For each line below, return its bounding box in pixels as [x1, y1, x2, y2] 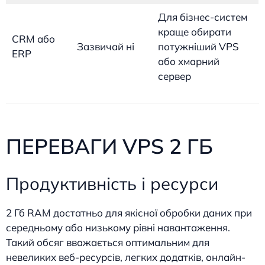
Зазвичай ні [76, 40, 134, 53]
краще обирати [157, 25, 231, 38]
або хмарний [157, 54, 219, 67]
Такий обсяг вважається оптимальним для [6, 236, 209, 249]
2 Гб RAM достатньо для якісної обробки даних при [6, 206, 252, 219]
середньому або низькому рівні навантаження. [6, 221, 230, 234]
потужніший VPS [157, 40, 239, 53]
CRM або [11, 32, 55, 45]
